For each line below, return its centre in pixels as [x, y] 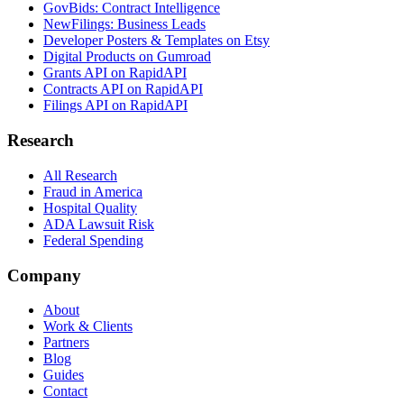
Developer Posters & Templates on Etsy [156, 41]
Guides [64, 375]
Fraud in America [93, 191]
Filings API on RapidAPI [115, 106]
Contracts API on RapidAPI [123, 89]
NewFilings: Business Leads [124, 24]
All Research [80, 175]
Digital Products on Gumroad [127, 57]
